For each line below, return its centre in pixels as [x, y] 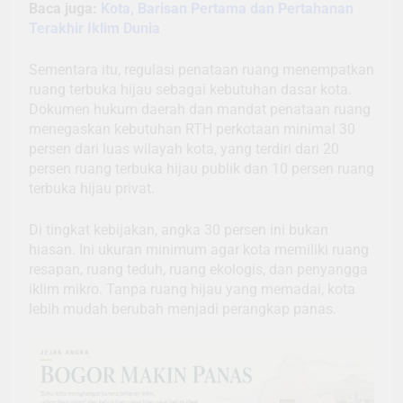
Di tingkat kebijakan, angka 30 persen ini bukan [179, 230]
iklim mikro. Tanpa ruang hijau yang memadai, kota [192, 290]
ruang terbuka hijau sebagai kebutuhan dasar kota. [190, 90]
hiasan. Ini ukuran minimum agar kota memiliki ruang [199, 250]
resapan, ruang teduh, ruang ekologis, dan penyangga [198, 270]
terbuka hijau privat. [92, 189]
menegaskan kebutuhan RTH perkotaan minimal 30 [192, 130]
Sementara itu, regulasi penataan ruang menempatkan [201, 70]
